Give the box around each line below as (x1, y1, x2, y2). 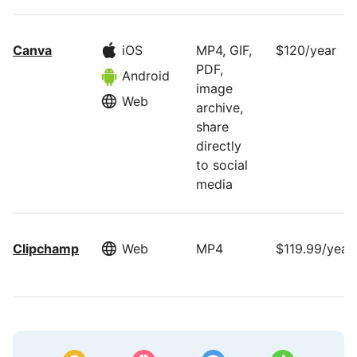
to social (196, 157, 248, 173)
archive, (196, 100, 243, 116)
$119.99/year (276, 241, 353, 257)
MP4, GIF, (196, 42, 252, 58)
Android (122, 68, 170, 84)
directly (196, 138, 241, 154)
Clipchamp (13, 241, 79, 257)
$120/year (276, 42, 336, 58)
